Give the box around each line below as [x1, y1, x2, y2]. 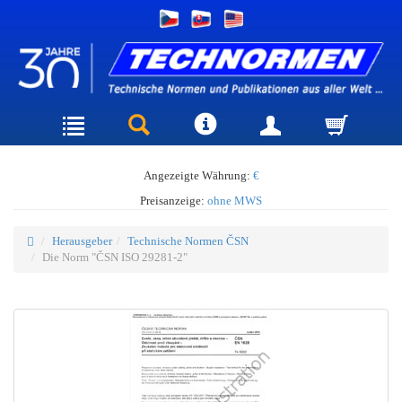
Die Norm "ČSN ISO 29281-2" [42, 249, 188, 264]
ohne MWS [207, 193, 262, 207]
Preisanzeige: [140, 193, 207, 207]
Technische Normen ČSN [127, 233, 249, 248]
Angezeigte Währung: [143, 168, 253, 182]
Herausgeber [52, 233, 112, 248]
